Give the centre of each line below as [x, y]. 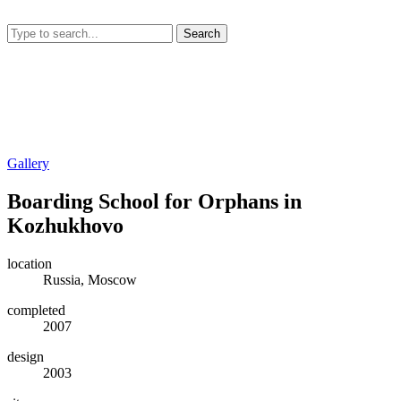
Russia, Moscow [90, 279]
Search [202, 34]
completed [36, 310]
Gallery [28, 163]
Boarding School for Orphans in [154, 201]
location [30, 263]
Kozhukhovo [65, 225]
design [26, 356]
